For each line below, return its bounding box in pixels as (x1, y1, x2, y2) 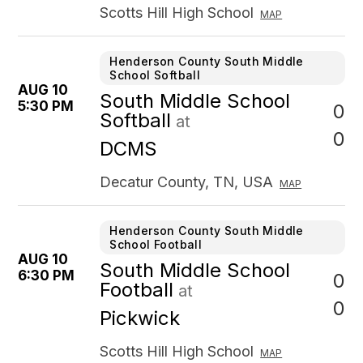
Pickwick (100, 306, 181, 330)
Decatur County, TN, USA (100, 173, 274, 190)
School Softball (109, 68, 201, 82)
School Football (109, 237, 203, 251)
